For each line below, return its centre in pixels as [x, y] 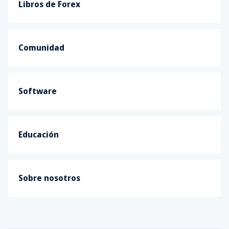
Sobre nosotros [49, 178]
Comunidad [41, 48]
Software [38, 91]
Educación [39, 134]
